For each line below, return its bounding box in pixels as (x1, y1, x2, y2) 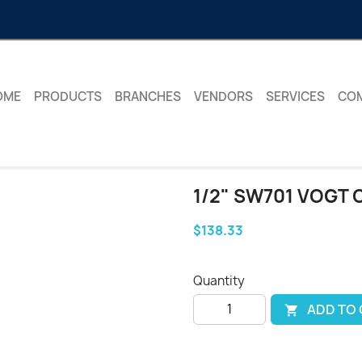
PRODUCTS (33, 88, 102, 106)
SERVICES (265, 88, 325, 106)
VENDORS (193, 88, 253, 106)
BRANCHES (114, 88, 181, 106)
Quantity (193, 272, 245, 290)
